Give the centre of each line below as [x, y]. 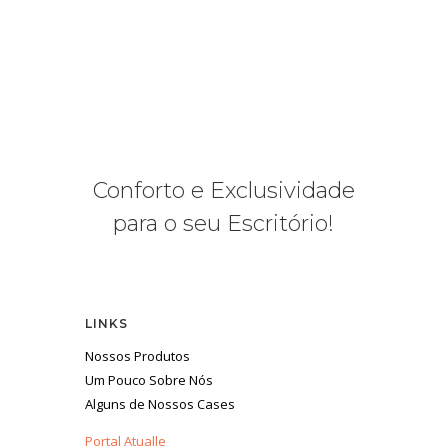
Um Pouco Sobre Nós [148, 380]
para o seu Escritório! [224, 224]
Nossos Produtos [137, 356]
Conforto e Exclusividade [223, 191]
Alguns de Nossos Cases [159, 404]
